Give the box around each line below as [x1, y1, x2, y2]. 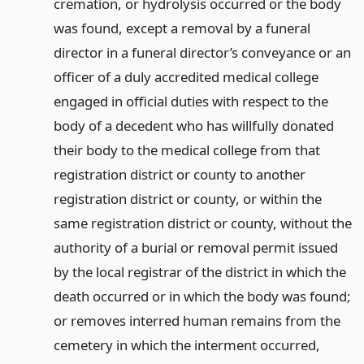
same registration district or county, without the [53, 214, 352, 232]
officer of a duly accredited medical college [53, 67, 318, 86]
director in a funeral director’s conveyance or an [53, 43, 351, 62]
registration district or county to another [53, 165, 305, 184]
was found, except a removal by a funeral [53, 19, 310, 37]
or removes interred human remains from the [53, 311, 340, 330]
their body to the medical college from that [53, 141, 320, 159]
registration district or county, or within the [53, 189, 322, 208]
